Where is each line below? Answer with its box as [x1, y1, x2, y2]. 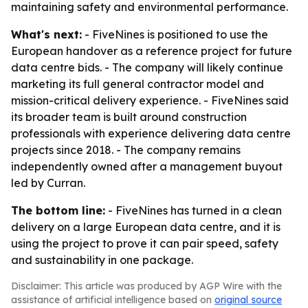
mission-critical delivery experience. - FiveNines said [11, 93, 289, 107]
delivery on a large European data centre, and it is [11, 220, 280, 234]
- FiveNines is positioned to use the [82, 27, 268, 41]
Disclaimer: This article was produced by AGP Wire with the [11, 280, 282, 292]
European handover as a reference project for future [11, 44, 292, 58]
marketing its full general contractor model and [11, 77, 264, 91]
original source [214, 294, 282, 306]
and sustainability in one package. [11, 253, 193, 267]
